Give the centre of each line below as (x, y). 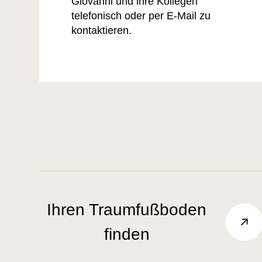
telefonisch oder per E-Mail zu (141, 16)
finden (127, 235)
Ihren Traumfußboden (127, 210)
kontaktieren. (101, 31)
